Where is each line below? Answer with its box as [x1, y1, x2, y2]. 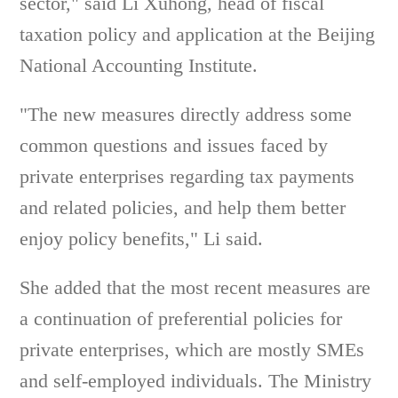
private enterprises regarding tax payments [20, 165, 355, 187]
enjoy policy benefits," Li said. [20, 227, 264, 250]
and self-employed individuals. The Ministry [20, 370, 372, 392]
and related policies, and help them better [20, 196, 346, 219]
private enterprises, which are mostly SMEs [20, 338, 365, 361]
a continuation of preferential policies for [20, 307, 343, 330]
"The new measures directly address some [20, 103, 353, 125]
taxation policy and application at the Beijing [20, 23, 376, 45]
